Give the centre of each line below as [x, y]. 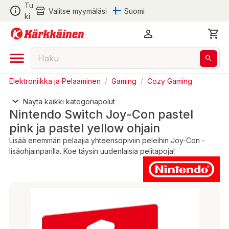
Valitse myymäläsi [77, 11]
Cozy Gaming [170, 81]
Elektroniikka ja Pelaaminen [55, 81]
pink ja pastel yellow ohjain [85, 128]
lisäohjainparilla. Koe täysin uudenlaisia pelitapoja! [92, 151]
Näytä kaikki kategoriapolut [69, 101]
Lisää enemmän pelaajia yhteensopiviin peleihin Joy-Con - [107, 141]
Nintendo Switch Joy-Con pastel [101, 114]
